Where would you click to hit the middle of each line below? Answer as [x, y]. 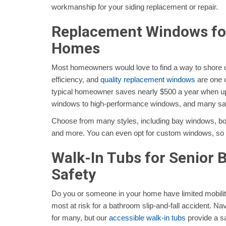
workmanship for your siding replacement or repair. [135, 7]
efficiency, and [76, 80]
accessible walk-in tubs [147, 218]
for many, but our [80, 218]
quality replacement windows [148, 80]
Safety [74, 175]
